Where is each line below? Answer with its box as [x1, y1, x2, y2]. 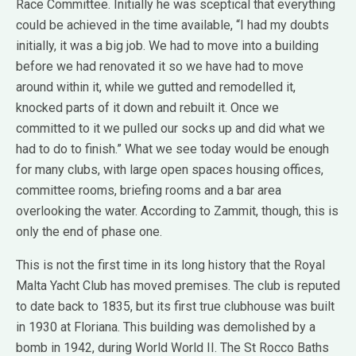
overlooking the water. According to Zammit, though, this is [16, 203, 339, 219]
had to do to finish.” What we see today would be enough [16, 141, 329, 157]
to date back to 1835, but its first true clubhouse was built [16, 298, 335, 314]
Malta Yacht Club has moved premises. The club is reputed [16, 277, 340, 293]
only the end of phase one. [16, 223, 162, 239]
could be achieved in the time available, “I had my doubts [16, 17, 329, 33]
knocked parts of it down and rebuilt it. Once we [16, 99, 279, 115]
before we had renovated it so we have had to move [16, 58, 304, 74]
